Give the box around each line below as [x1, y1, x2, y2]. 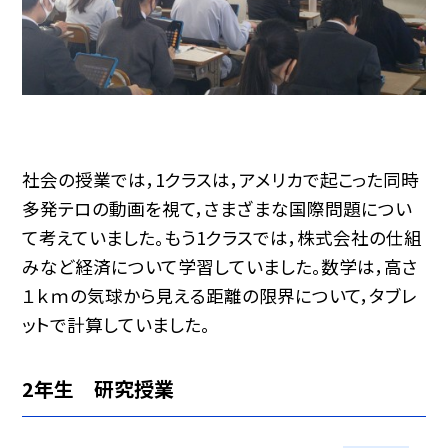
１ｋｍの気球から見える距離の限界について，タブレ [22, 282, 418, 308]
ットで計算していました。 [22, 311, 211, 337]
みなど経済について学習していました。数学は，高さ [22, 253, 419, 279]
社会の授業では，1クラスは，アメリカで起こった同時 [22, 166, 420, 192]
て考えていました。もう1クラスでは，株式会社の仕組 [22, 224, 423, 250]
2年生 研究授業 [22, 373, 175, 403]
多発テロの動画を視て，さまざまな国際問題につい [22, 195, 413, 221]
